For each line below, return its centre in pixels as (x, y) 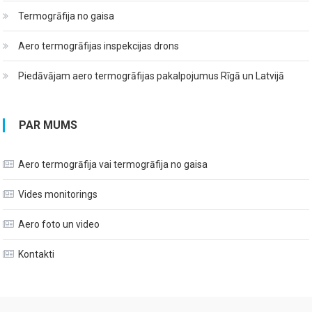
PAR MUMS (48, 125)
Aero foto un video (59, 224)
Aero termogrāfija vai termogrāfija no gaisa (113, 164)
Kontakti (37, 254)
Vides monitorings (58, 194)
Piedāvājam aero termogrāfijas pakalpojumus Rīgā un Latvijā (151, 76)
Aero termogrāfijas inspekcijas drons (99, 46)
